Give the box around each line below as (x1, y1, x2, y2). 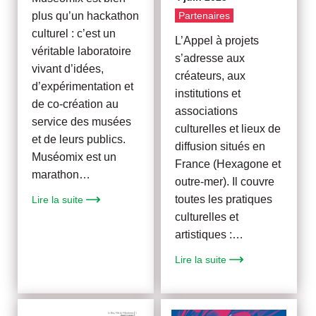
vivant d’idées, (32, 63, 104, 75)
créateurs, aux (175, 69, 246, 82)
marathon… (32, 169, 91, 181)
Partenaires (178, 9, 231, 21)
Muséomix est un (32, 151, 117, 164)
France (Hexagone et (175, 157, 281, 170)
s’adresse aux (175, 51, 245, 64)
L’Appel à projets (175, 34, 260, 47)
